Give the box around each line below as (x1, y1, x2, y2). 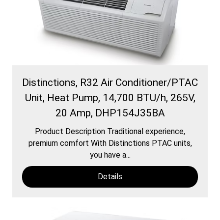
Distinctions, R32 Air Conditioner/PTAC (22, 76, 198, 88)
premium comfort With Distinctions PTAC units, (28, 138, 192, 148)
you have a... (89, 150, 131, 160)
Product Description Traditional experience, (35, 126, 185, 136)
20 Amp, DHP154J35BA (55, 107, 165, 119)
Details (98, 171, 122, 181)
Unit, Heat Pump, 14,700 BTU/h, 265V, (25, 91, 195, 104)
